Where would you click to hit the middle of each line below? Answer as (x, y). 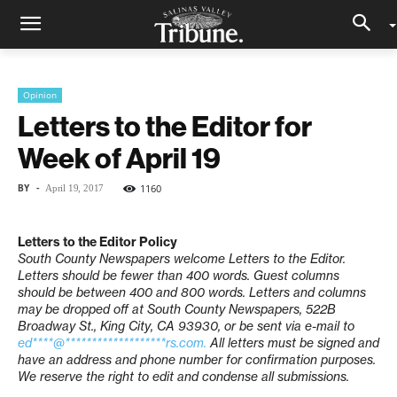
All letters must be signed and (293, 343)
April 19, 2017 (75, 188)
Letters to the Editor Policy (97, 242)
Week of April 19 (119, 158)
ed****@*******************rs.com (111, 343)
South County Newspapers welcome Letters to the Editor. (182, 259)
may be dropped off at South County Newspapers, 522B (177, 309)
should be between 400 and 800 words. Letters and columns (192, 292)
